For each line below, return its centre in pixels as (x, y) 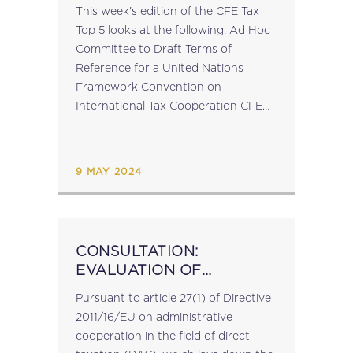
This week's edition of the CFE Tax (167, 11)
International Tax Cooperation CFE (158, 105)
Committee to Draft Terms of (154, 48)
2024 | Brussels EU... (172, 143)
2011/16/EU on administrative (154, 316)
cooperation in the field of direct (163, 335)
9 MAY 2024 (109, 172)
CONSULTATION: (137, 251)
